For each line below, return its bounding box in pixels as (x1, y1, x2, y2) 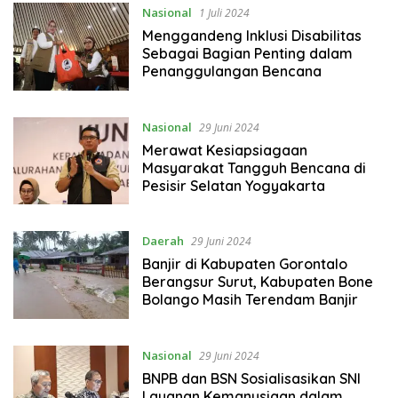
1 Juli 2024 (198, 5, 250, 21)
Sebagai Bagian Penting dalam (141, 44, 353, 63)
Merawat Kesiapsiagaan (141, 140, 307, 159)
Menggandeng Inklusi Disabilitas (141, 27, 362, 45)
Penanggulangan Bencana (141, 62, 322, 81)
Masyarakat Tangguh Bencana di (141, 158, 366, 177)
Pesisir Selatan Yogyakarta (141, 176, 325, 195)
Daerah (141, 233, 184, 250)
